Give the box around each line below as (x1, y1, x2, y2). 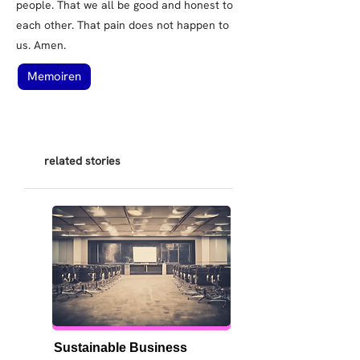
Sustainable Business (53, 341, 187, 354)
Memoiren (27, 68, 81, 84)
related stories (44, 153, 121, 168)
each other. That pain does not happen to (16, 18, 229, 32)
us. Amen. (16, 38, 66, 52)
